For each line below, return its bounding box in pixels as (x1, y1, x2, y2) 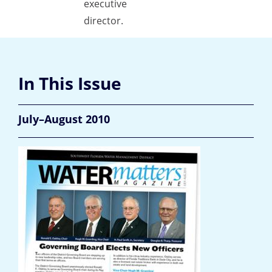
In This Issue (18, 72, 121, 95)
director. (84, 14, 123, 27)
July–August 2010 (18, 112, 110, 126)
